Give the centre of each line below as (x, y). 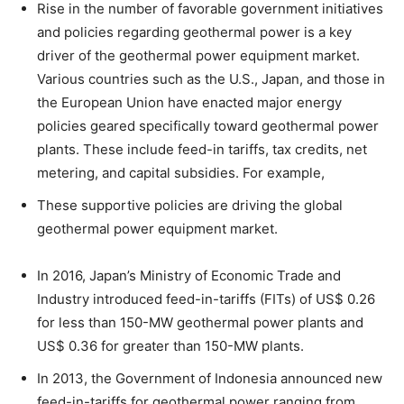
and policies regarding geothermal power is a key (194, 32)
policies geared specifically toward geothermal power (208, 125)
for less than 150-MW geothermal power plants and (200, 322)
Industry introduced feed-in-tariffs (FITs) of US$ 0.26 (206, 298)
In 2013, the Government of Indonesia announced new (210, 378)
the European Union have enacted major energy (189, 102)
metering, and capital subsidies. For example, (181, 172)
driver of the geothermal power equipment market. (198, 55)
